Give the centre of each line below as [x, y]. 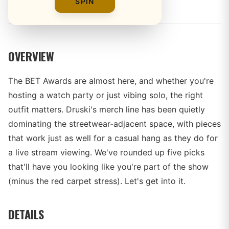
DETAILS [26, 214]
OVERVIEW [31, 56]
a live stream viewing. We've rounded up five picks [106, 152]
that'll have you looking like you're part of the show [108, 167]
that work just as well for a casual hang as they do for [113, 138]
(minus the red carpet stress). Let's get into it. [97, 181]
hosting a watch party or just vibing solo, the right [106, 95]
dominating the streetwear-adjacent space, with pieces [114, 124]
